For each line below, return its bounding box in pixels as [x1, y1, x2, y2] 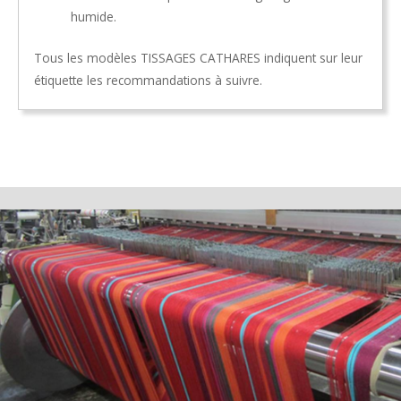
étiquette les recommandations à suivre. [34, 71, 262, 89]
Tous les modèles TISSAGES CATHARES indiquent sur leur [34, 48, 363, 66]
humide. [71, 8, 117, 26]
